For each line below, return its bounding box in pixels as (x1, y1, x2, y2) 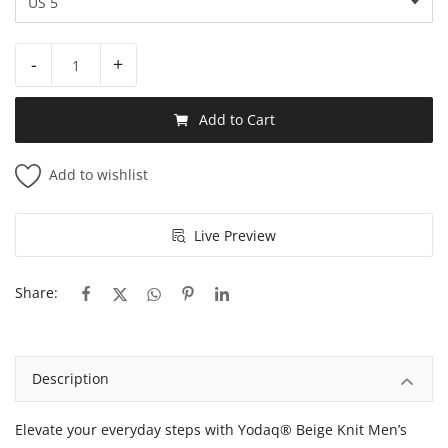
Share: (15, 283, 58, 303)
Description (32, 369, 109, 389)
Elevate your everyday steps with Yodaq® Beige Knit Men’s (15, 419, 407, 439)
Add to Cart (198, 110, 275, 129)
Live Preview (194, 225, 276, 245)
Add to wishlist (49, 165, 148, 184)
